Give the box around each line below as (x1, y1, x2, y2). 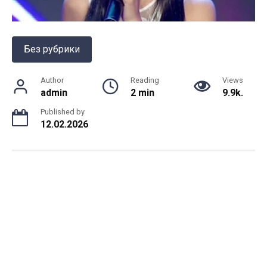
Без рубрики (24, 43, 80, 55)
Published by (41, 107, 85, 116)
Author (41, 75, 64, 85)
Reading (131, 75, 159, 85)
